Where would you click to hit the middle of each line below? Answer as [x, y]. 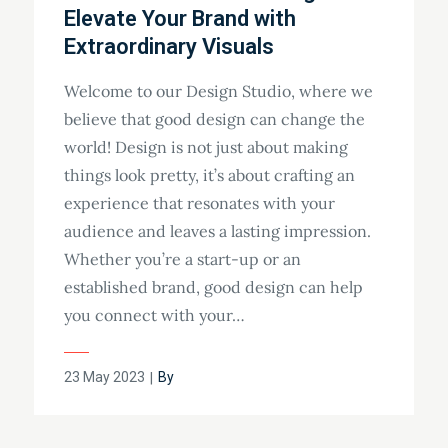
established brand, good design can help [213, 287]
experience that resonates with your [199, 203]
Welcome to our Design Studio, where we [218, 91]
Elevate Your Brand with [179, 19]
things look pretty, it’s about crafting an [209, 175]
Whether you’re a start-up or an [182, 259]
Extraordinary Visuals [168, 47]
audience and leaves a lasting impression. [217, 231]
